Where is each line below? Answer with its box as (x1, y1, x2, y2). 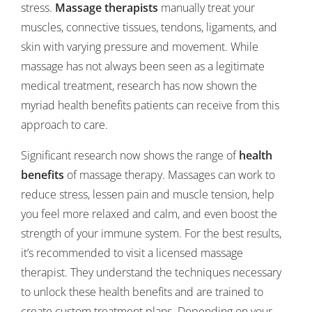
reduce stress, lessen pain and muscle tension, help (21, 187, 274, 202)
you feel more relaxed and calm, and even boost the (21, 206, 277, 221)
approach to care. (21, 117, 108, 132)
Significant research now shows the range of (21, 148, 239, 163)
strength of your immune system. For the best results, (21, 226, 281, 241)
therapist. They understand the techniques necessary (21, 265, 281, 280)
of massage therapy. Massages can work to (64, 167, 275, 182)
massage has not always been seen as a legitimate (21, 58, 265, 74)
